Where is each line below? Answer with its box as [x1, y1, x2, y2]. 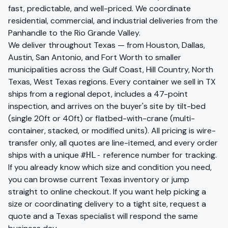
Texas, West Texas [8, 76, 77, 87]
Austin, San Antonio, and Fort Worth [8, 52, 142, 63]
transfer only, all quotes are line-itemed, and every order [8, 137, 218, 148]
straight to [8, 186, 48, 197]
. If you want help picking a [109, 186, 206, 197]
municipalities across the [8, 64, 100, 75]
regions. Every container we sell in [77, 76, 206, 87]
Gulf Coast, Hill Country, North [102, 64, 213, 75]
